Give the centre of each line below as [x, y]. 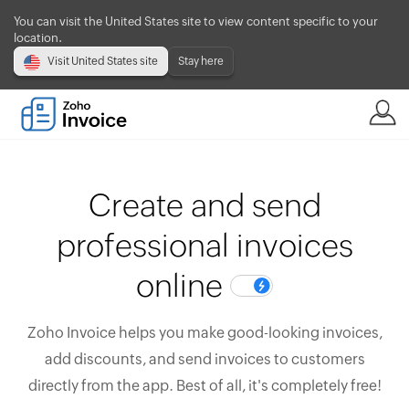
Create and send [204, 205]
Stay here [201, 61]
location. [38, 38]
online [183, 285]
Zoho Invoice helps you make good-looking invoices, [204, 333]
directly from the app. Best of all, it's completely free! [204, 386]
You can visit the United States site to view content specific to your [196, 21]
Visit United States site [103, 61]
